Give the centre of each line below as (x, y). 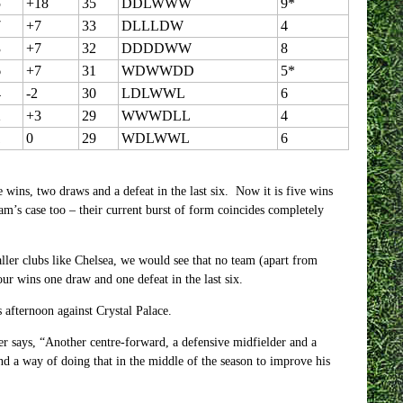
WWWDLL (156, 116)
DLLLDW (152, 26)
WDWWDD (157, 71)
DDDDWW (156, 48)
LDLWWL (153, 93)
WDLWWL (155, 138)
